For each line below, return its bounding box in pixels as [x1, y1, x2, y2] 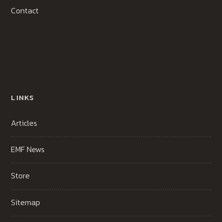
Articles [11, 117, 38, 129]
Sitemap [11, 196, 41, 208]
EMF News [11, 143, 45, 156]
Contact [11, 4, 39, 17]
